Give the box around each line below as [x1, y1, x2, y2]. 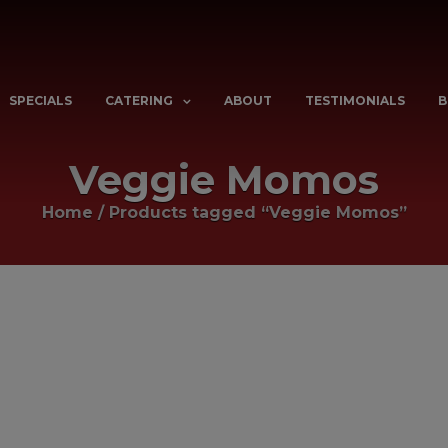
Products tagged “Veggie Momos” [108, 203, 407, 222]
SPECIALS [9, 93, 72, 109]
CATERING [105, 93, 173, 109]
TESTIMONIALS [305, 93, 405, 109]
